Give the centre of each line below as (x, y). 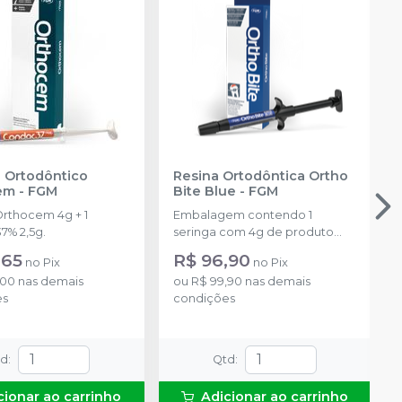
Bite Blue (204, 191)
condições (204, 298)
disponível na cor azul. (236, 249)
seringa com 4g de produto (253, 232)
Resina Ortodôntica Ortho (260, 175)
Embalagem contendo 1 (242, 214)
